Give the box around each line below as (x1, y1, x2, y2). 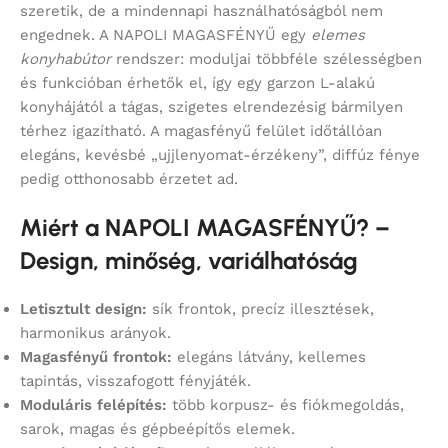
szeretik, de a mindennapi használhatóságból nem (20, 2, 383, 21)
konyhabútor (20, 50, 111, 69)
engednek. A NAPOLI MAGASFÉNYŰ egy (20, 26, 311, 45)
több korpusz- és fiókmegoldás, (167, 396, 404, 415)
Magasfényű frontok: (20, 348, 172, 367)
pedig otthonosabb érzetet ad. (20, 170, 238, 189)
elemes (311, 26, 365, 45)
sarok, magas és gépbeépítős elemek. (20, 420, 295, 439)
